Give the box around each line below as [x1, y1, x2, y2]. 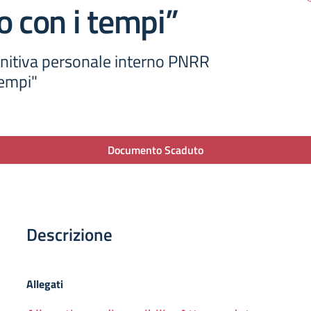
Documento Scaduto [108, 142, 203, 158]
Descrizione [26, 221, 112, 248]
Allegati [26, 276, 63, 292]
